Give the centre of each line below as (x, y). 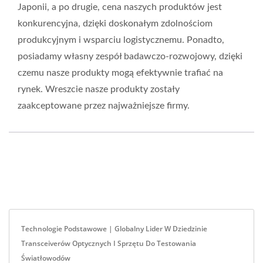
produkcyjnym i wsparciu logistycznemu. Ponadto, (121, 40)
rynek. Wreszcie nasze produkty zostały (99, 89)
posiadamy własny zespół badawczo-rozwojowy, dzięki (130, 56)
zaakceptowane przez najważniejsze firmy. (104, 106)
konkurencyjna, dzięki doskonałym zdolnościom (115, 23)
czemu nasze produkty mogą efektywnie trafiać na (120, 73)
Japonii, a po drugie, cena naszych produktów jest (120, 7)
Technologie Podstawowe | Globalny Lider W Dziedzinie (114, 229)
